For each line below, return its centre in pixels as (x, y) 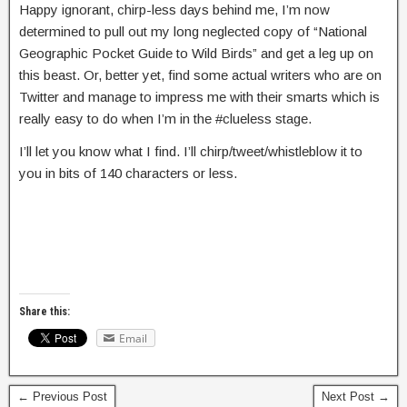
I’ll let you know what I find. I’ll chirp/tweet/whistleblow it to (191, 151)
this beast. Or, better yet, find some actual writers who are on (200, 75)
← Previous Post (62, 396)
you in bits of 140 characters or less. (128, 173)
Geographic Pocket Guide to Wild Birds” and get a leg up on (196, 53)
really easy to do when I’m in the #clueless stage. (165, 119)
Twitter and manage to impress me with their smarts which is (199, 97)
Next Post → (356, 396)
